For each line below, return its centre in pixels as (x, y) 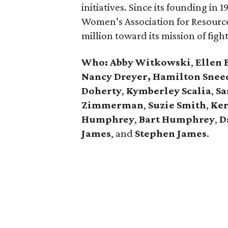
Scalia (196, 91)
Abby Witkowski (150, 62)
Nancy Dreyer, (116, 76)
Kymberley (153, 91)
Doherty (102, 91)
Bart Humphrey (177, 119)
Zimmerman (112, 105)
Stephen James (171, 133)
